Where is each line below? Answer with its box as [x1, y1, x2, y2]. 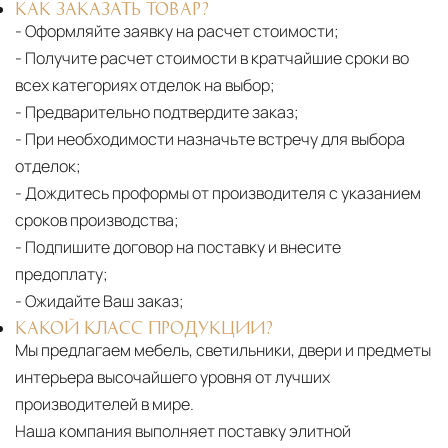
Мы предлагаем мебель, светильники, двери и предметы [15, 339, 431, 362]
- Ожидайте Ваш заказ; [15, 290, 184, 313]
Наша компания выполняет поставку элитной [15, 420, 351, 443]
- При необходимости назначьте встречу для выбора [15, 128, 405, 151]
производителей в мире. [15, 393, 194, 416]
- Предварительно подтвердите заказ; [15, 101, 299, 124]
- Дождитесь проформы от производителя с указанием [15, 182, 421, 205]
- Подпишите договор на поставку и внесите [15, 236, 341, 259]
